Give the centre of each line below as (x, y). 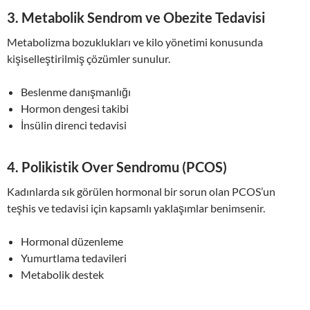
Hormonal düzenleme (72, 241)
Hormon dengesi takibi (75, 108)
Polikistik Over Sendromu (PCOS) (124, 167)
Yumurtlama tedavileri (74, 258)
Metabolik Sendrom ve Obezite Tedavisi (143, 17)
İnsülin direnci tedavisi (74, 125)
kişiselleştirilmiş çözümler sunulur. (89, 58)
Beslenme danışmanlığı (76, 92)
